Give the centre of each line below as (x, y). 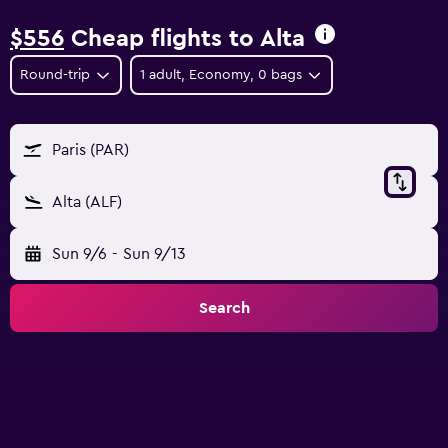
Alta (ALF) (87, 202)
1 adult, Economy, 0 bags (220, 75)
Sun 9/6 (79, 254)
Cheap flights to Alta (184, 39)
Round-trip (55, 75)
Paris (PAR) (90, 150)
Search (224, 308)
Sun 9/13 (154, 254)
